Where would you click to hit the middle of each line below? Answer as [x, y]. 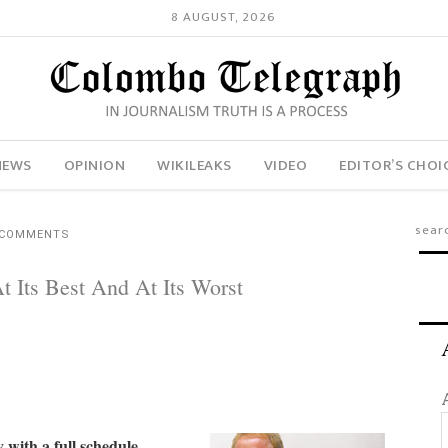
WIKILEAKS [194, 165]
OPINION [94, 165]
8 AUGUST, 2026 [224, 17]
